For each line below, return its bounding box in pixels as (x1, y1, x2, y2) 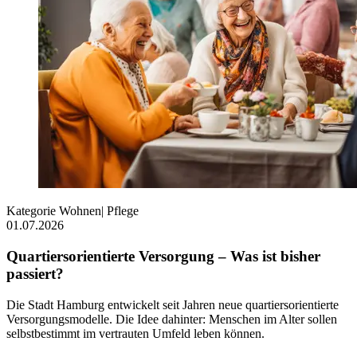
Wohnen (56, 204, 101, 218)
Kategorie (6, 204, 56, 218)
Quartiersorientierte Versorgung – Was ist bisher (6, 247, 320, 265)
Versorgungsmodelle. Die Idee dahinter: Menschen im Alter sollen (6, 312, 337, 326)
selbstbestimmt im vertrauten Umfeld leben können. (6, 326, 268, 340)
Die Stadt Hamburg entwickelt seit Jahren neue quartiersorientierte (6, 297, 339, 312)
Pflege (104, 204, 139, 218)
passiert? (6, 265, 64, 282)
